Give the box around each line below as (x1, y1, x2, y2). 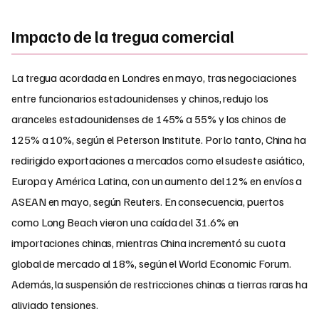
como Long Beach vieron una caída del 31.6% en (11, 214, 239, 229)
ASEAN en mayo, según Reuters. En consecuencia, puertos (11, 194, 284, 209)
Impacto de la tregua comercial (11, 26, 234, 46)
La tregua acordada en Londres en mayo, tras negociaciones (11, 70, 297, 85)
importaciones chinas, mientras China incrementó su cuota (11, 235, 286, 250)
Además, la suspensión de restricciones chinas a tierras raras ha (11, 276, 308, 291)
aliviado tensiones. (11, 297, 98, 312)
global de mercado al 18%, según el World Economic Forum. (11, 256, 291, 271)
